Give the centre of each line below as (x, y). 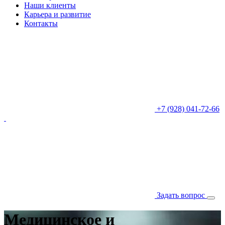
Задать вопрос (182, 195)
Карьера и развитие (58, 14)
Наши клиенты (50, 5)
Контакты (41, 23)
